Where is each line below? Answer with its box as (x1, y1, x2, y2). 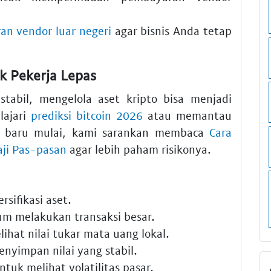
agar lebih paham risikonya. (67, 142, 211, 156)
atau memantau (143, 108, 232, 122)
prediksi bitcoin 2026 (31, 108, 143, 122)
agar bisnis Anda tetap (111, 24, 232, 38)
